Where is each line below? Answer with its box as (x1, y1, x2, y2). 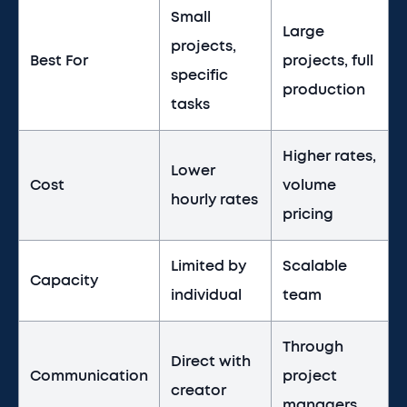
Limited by (171, 259, 246, 273)
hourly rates (171, 193, 258, 207)
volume (283, 178, 336, 193)
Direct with (171, 354, 251, 369)
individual (171, 288, 242, 303)
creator (171, 383, 226, 398)
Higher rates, (283, 149, 376, 164)
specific (171, 68, 228, 83)
